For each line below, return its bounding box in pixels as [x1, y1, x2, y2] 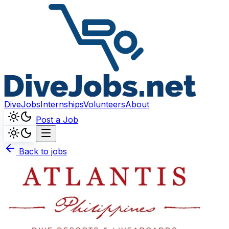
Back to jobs [16, 146, 67, 156]
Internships [40, 99, 83, 109]
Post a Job [36, 114, 78, 125]
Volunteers [83, 99, 125, 109]
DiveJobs [4, 99, 40, 109]
